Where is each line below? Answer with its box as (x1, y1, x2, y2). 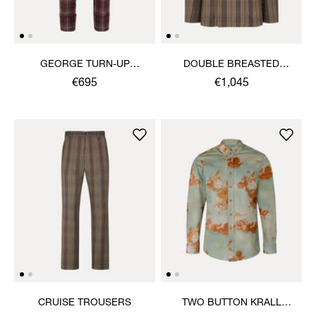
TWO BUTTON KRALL (181, 298, 281, 308)
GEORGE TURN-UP (39, 59, 130, 70)
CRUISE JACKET (193, 73, 269, 84)
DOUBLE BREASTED (183, 59, 279, 70)
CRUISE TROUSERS (38, 298, 131, 308)
